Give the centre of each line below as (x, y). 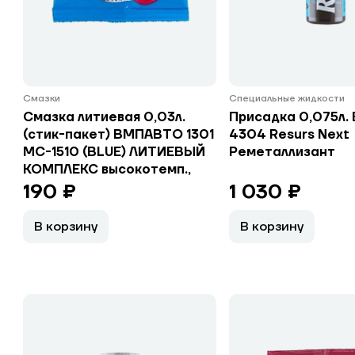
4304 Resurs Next (290, 135)
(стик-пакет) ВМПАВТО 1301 (118, 135)
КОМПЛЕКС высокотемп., (107, 170)
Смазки (41, 99)
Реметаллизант (282, 152)
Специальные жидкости (287, 99)
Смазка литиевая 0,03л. (104, 117)
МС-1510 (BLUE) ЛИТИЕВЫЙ (114, 152)
